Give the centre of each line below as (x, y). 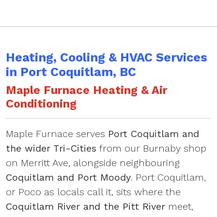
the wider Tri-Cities (51, 148)
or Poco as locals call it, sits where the (93, 192)
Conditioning (41, 104)
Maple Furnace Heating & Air (87, 90)
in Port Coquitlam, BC (71, 72)
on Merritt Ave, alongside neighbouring (93, 163)
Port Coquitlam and (154, 134)
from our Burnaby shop (151, 148)
